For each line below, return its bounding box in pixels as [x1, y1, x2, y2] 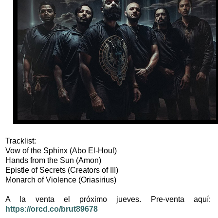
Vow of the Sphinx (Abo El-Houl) [5, 146, 117, 155]
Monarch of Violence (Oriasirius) [5, 176, 116, 184]
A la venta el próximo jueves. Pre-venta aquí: [5, 195, 213, 204]
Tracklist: [5, 137, 36, 145]
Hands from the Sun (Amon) [5, 156, 101, 165]
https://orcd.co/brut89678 [5, 205, 98, 214]
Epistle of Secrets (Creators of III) [5, 166, 118, 175]
